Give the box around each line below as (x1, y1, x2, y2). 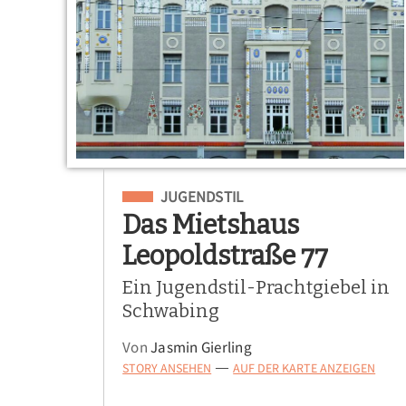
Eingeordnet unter (122, 184, 256, 205)
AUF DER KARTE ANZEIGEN (233, 360, 376, 377)
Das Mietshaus (122, 208, 300, 241)
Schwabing (122, 299, 220, 322)
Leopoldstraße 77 (122, 239, 329, 272)
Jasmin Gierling (150, 338, 252, 358)
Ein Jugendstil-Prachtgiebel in (122, 275, 391, 298)
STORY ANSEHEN (122, 360, 212, 377)
